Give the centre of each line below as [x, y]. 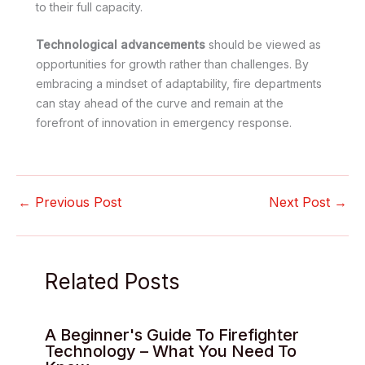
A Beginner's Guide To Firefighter [172, 335]
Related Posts [112, 282]
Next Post [301, 202]
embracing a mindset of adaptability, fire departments [179, 84]
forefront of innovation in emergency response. [164, 123]
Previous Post [76, 202]
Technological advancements [121, 45]
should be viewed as [263, 45]
